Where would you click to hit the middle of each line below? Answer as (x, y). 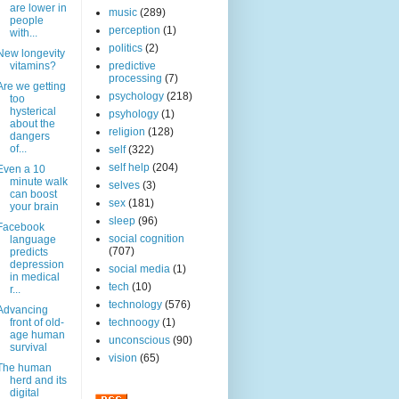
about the (32, 124)
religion (127, 132)
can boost (33, 195)
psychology (136, 97)
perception (134, 31)
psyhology (134, 114)
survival (28, 348)
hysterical (33, 112)
